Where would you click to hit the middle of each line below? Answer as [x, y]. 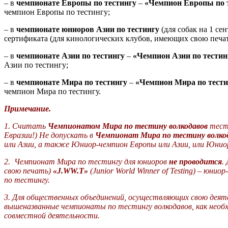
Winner [148, 171]
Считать [30, 126]
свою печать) [28, 171]
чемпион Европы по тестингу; [57, 12]
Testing [181, 171]
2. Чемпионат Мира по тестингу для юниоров [87, 162]
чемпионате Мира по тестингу [72, 82]
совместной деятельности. [52, 216]
